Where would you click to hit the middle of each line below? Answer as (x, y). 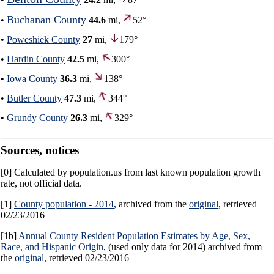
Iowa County (32, 79)
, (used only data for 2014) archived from (183, 247)
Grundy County (37, 118)
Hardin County (36, 59)
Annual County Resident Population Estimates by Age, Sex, (134, 236)
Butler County (34, 98)
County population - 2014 (64, 204)
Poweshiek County (43, 40)
